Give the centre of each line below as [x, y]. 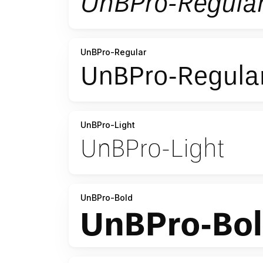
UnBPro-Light [108, 125]
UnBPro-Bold [107, 198]
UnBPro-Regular [113, 52]
